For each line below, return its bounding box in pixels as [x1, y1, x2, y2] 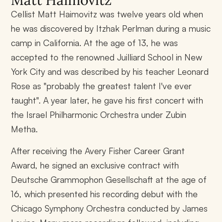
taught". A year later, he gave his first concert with [11, 95, 204, 106]
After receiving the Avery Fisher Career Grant [11, 145, 185, 156]
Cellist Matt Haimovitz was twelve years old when [11, 8, 204, 20]
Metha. [11, 123, 38, 135]
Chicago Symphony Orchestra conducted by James [11, 202, 208, 214]
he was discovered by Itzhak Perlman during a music [11, 23, 211, 34]
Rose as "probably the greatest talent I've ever [11, 80, 192, 92]
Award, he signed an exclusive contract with [11, 159, 179, 170]
